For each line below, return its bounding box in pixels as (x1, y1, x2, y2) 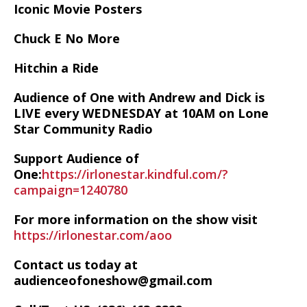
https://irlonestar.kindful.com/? (42, 166, 228, 182)
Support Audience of (14, 150, 139, 167)
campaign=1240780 (14, 182, 127, 198)
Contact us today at (14, 256, 138, 273)
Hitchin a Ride (14, 60, 99, 76)
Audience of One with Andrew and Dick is (14, 89, 265, 106)
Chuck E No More (14, 30, 120, 47)
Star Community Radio (14, 121, 153, 137)
